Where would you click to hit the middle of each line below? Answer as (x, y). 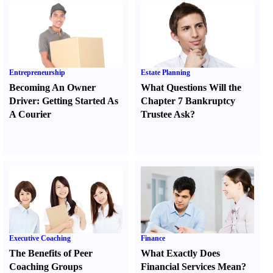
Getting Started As (80, 101)
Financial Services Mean (191, 267)
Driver (23, 101)
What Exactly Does (181, 253)
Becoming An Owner (52, 87)
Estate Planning (166, 73)
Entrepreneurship (37, 73)
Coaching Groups (46, 267)
